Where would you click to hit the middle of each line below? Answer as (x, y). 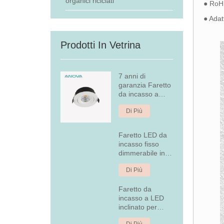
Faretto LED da (143, 135)
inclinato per (138, 207)
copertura (134, 216)
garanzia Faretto (145, 85)
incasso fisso (139, 144)
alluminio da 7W (144, 162)
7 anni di (132, 76)
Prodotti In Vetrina (100, 45)
